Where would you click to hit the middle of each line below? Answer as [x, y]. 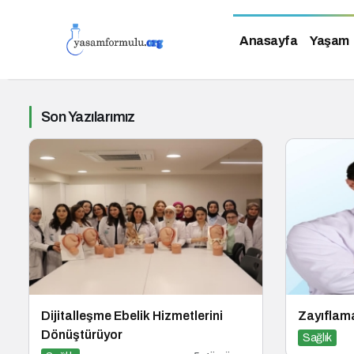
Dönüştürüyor [82, 334]
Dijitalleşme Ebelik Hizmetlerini [132, 315]
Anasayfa [268, 40]
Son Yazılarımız [88, 117]
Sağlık [317, 337]
